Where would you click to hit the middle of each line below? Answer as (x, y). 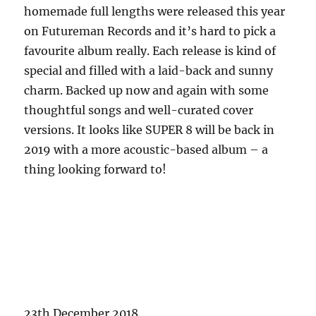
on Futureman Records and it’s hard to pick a (150, 31)
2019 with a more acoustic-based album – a (146, 149)
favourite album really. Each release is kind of (150, 50)
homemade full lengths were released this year (155, 11)
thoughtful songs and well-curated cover (139, 110)
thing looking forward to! (96, 169)
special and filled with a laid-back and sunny (149, 70)
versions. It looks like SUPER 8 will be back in (150, 129)
